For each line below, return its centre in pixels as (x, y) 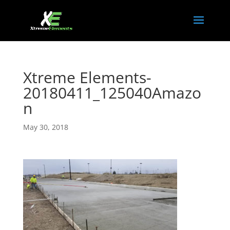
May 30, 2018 (45, 127)
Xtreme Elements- (87, 77)
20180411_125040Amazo (112, 93)
